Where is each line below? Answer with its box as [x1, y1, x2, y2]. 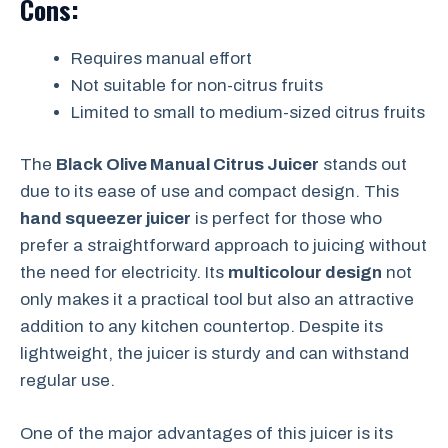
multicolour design [228, 263, 382, 282]
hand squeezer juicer [20, 209, 191, 228]
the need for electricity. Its [20, 263, 228, 282]
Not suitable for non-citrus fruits [71, 75, 323, 95]
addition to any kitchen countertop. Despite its [20, 317, 383, 336]
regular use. [20, 371, 115, 390]
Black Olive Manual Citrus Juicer [56, 155, 319, 174]
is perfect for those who [191, 209, 382, 228]
